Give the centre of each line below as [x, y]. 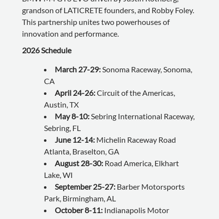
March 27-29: [78, 69]
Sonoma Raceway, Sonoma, [147, 69]
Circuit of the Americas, [136, 92]
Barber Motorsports [151, 186]
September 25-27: [86, 186]
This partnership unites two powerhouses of [96, 22]
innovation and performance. [70, 33]
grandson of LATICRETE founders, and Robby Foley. [108, 10]
